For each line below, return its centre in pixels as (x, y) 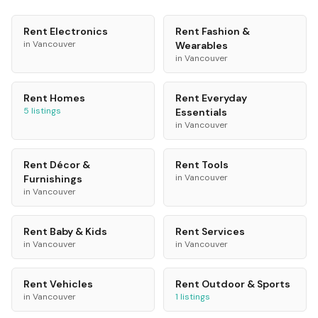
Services (223, 231)
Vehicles (71, 284)
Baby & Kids (78, 231)
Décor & (70, 165)
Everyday (224, 98)
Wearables (202, 45)
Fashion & (226, 31)
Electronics (79, 31)
